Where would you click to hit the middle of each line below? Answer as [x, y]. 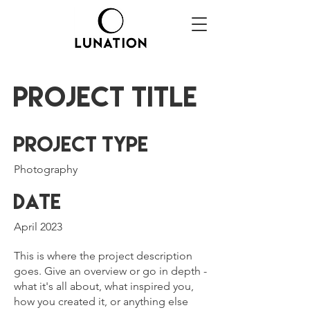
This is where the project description [103, 256]
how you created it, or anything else [101, 301]
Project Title [106, 97]
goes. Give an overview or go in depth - [110, 271]
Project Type [81, 144]
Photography [46, 169]
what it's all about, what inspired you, [104, 286]
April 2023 [38, 227]
